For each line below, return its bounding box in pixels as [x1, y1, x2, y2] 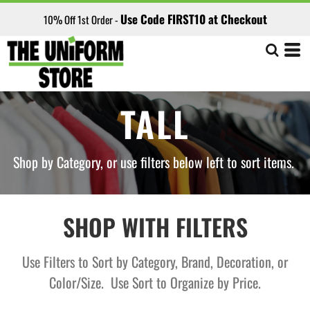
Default [11, 5, 35, 19]
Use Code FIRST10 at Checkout [120, 10, 267, 28]
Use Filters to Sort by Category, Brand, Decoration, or [22, 251, 288, 272]
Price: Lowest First [11, 28, 71, 42]
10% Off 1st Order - [43, 12, 120, 27]
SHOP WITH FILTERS [62, 209, 248, 244]
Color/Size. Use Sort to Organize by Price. [49, 272, 261, 293]
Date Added [11, 73, 48, 87]
